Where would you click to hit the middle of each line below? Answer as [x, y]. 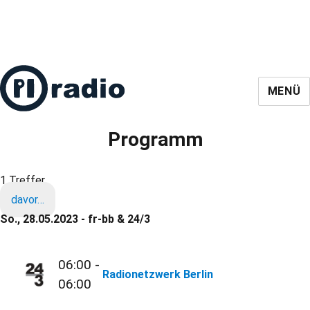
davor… [28, 200]
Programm [155, 139]
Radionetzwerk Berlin [158, 275]
